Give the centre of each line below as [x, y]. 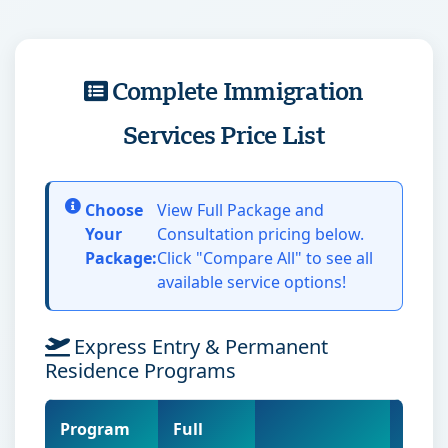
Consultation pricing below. [260, 234]
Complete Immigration [237, 91]
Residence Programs [140, 370]
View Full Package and [240, 210]
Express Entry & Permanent [201, 346]
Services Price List [224, 135]
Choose [114, 210]
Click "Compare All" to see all [265, 258]
